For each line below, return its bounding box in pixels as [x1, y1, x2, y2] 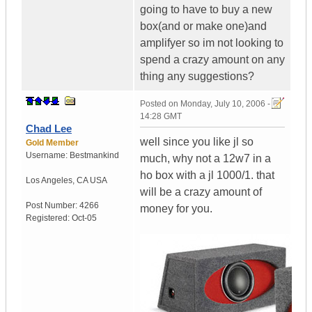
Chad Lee [26, 123, 72, 135]
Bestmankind [70, 150, 119, 161]
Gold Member [26, 138, 79, 148]
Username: [26, 150, 70, 161]
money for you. [140, 203, 212, 215]
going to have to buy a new [140, 3, 272, 16]
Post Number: [26, 201, 79, 211]
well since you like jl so [140, 136, 253, 148]
